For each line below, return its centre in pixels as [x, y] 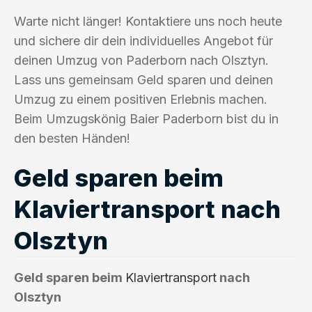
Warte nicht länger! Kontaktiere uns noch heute [148, 21]
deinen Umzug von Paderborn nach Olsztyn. [141, 60]
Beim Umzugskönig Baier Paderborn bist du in [146, 118]
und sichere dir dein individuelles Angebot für [143, 40]
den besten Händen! [72, 138]
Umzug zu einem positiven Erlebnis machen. [141, 99]
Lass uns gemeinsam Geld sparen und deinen [143, 79]
